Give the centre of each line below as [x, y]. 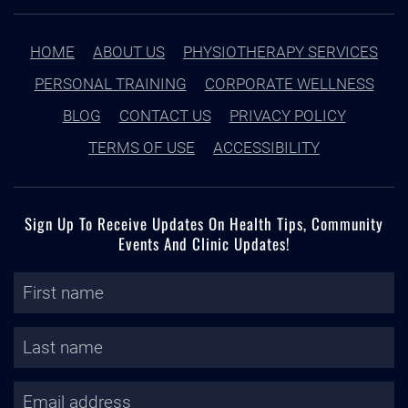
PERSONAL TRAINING [110, 84]
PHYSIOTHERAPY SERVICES [280, 52]
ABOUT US [129, 52]
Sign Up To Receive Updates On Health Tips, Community [204, 224]
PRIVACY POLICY [287, 116]
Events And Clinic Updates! [204, 244]
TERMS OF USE [142, 148]
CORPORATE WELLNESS [289, 84]
